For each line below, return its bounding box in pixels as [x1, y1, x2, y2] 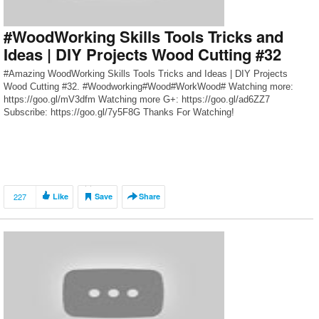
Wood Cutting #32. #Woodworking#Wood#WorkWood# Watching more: [4, 81, 293, 92]
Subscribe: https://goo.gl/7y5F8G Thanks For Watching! [4, 107, 234, 117]
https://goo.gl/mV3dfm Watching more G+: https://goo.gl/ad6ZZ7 [4, 94, 270, 105]
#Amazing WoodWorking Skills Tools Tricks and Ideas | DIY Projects [4, 68, 288, 79]
